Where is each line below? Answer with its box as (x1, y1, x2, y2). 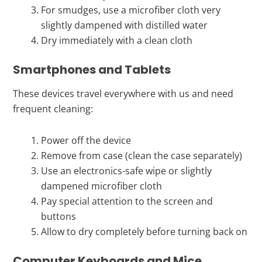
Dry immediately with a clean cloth (41, 33, 193, 47)
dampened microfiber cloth (41, 179, 163, 192)
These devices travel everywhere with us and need (13, 87, 234, 100)
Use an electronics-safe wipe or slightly (41, 164, 212, 177)
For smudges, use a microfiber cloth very (41, 3, 221, 16)
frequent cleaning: (13, 102, 94, 115)
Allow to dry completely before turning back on (41, 225, 248, 238)
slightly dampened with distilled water (41, 18, 208, 32)
